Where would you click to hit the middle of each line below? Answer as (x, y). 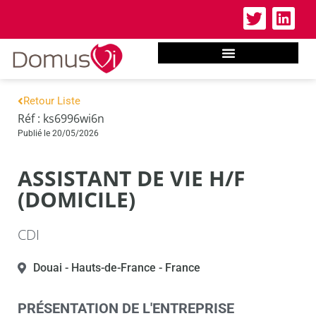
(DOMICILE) (77, 200)
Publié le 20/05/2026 (58, 134)
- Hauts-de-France (109, 268)
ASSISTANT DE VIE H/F (131, 178)
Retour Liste (52, 101)
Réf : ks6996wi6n (61, 119)
